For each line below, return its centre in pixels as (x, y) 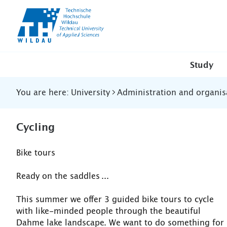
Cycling (35, 128)
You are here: (43, 93)
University (90, 93)
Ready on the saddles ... (63, 176)
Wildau (115, 20)
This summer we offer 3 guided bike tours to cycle (115, 200)
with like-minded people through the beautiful (108, 211)
